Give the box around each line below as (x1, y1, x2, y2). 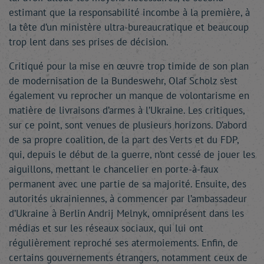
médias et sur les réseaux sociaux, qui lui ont (9, 222, 203, 235)
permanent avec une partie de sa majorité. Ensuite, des (9, 177, 246, 190)
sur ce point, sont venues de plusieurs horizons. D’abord (9, 118, 247, 131)
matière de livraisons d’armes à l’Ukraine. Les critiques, (9, 104, 245, 117)
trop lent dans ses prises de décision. (9, 35, 169, 48)
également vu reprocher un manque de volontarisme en (9, 89, 249, 102)
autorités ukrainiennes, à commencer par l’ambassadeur (9, 192, 247, 205)
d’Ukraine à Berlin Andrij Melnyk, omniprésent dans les (9, 207, 244, 220)
